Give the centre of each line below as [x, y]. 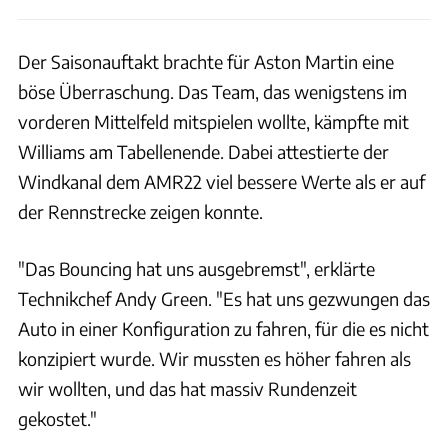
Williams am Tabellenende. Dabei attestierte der [203, 151]
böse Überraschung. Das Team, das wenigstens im [212, 91]
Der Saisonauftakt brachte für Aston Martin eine [206, 61]
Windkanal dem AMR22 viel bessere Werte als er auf [221, 181]
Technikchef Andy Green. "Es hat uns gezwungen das [224, 298]
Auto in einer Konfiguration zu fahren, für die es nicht [223, 328]
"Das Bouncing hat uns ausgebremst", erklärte [196, 268]
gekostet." [57, 418]
